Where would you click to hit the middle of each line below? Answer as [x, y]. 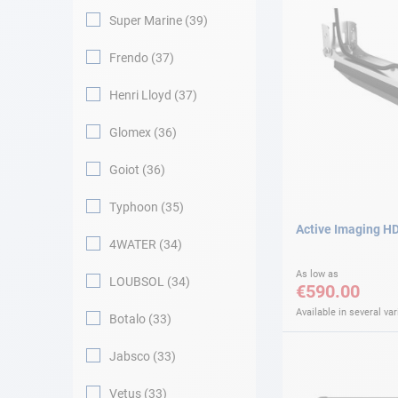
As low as [317, 274]
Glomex [130, 132]
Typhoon [134, 207]
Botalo [127, 319]
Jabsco [130, 356]
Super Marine [146, 20]
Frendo [129, 58]
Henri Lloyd [140, 95]
